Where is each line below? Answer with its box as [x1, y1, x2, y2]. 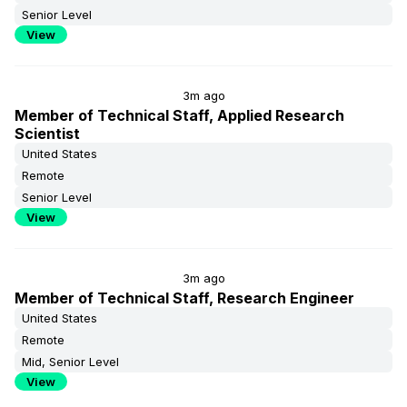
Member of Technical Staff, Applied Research [15, 106, 344, 124]
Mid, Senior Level [22, 354, 119, 369]
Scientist [15, 124, 80, 143]
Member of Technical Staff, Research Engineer [15, 289, 354, 307]
